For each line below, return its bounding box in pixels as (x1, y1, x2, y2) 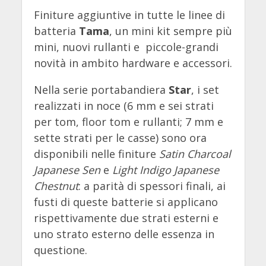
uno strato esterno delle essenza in (33, 226, 214, 241)
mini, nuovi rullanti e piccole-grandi (33, 39, 218, 54)
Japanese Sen (33, 162, 103, 177)
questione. (33, 242, 87, 257)
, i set (191, 82, 219, 97)
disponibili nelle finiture (33, 146, 159, 161)
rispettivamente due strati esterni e (33, 210, 218, 225)
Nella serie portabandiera (33, 82, 169, 97)
